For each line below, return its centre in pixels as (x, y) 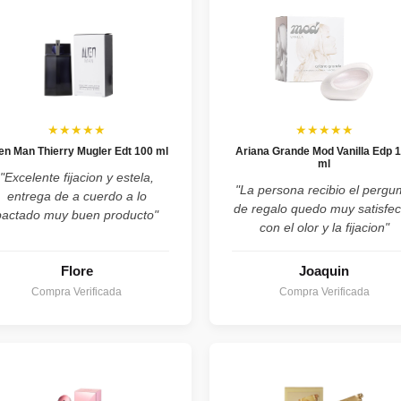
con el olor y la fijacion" (324, 228)
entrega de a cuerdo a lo (77, 196)
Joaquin (324, 271)
